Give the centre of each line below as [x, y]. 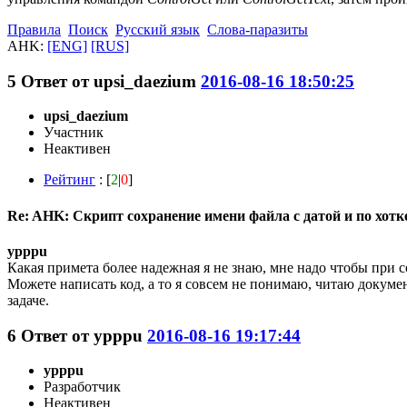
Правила [34, 29]
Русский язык [158, 29]
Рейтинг [69, 180]
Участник [74, 133]
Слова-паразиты [258, 29]
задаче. [28, 300]
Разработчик [82, 387]
